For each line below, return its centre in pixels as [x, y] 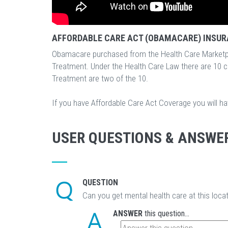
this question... [166, 213]
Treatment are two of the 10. [100, 78]
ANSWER [128, 213]
